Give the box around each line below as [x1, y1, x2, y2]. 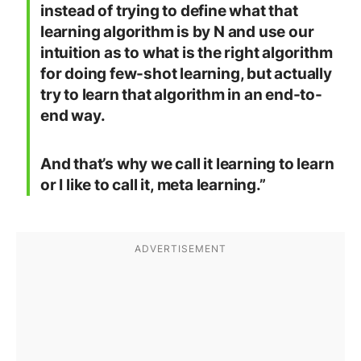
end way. [40, 106, 106, 126]
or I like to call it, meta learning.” [40, 176, 266, 195]
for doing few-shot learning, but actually [40, 64, 332, 84]
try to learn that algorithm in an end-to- [40, 85, 322, 105]
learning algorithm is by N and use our [40, 23, 314, 42]
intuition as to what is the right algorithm [40, 44, 333, 63]
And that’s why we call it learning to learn [40, 155, 334, 174]
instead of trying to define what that [40, 2, 298, 21]
